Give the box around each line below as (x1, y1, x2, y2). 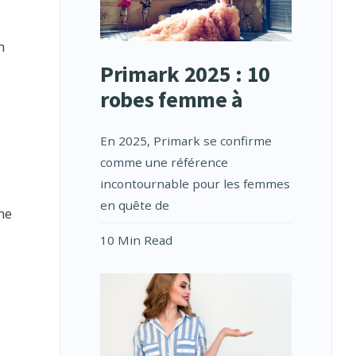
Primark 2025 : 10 (99, 60, 271, 89)
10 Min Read (99, 232, 172, 249)
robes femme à (99, 85, 244, 114)
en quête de (99, 197, 169, 214)
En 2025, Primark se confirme (99, 133, 272, 149)
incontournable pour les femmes (99, 176, 290, 192)
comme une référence (99, 154, 228, 171)
